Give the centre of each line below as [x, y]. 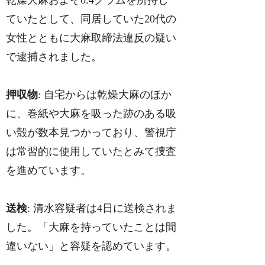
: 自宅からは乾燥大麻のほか [105, 95]
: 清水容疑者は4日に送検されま [102, 209]
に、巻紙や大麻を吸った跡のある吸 [91, 114]
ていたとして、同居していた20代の [91, 19]
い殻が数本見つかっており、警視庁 [91, 133]
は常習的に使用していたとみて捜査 [91, 152]
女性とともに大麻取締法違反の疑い [91, 38]
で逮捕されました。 [54, 56]
